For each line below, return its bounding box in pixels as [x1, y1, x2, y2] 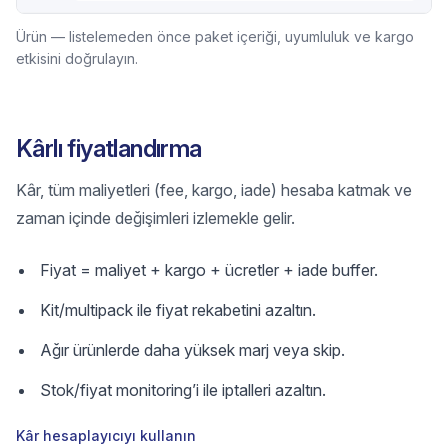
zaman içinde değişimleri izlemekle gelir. [16, 208, 295, 228]
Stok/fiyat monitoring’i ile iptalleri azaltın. [40, 380, 326, 400]
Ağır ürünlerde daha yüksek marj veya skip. [40, 340, 345, 360]
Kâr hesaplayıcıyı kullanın [16, 427, 196, 444]
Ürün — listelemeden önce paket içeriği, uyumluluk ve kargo [16, 28, 414, 45]
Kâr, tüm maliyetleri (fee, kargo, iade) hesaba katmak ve [16, 180, 412, 200]
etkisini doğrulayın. [16, 50, 138, 67]
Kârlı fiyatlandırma [16, 134, 202, 163]
